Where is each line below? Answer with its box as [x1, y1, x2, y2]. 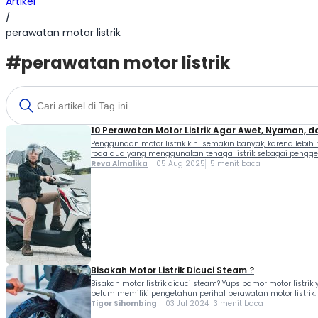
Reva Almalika [91, 158, 148, 170]
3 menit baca [214, 298, 263, 309]
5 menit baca [210, 158, 261, 170]
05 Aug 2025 [148, 158, 205, 170]
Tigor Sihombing [91, 298, 157, 309]
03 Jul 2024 [157, 298, 209, 309]
